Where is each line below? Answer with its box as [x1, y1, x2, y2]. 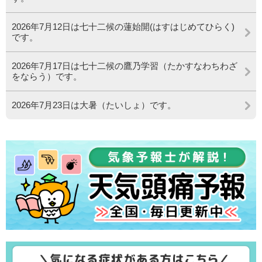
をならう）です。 [12, 71, 82, 82]
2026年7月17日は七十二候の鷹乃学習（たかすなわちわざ [12, 61, 237, 71]
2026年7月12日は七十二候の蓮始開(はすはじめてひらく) [12, 22, 235, 32]
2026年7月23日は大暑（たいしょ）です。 [12, 100, 176, 111]
